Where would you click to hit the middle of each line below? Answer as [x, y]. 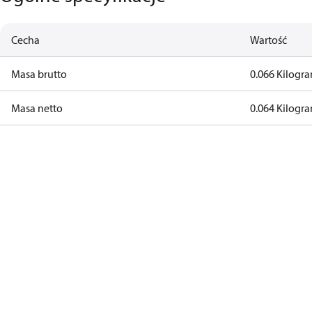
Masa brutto [39, 74]
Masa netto [37, 108]
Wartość [269, 40]
